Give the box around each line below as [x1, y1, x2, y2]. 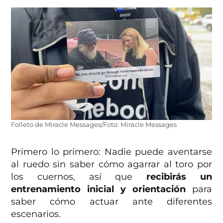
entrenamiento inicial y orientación [11, 184, 186, 195]
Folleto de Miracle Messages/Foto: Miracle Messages [11, 121, 177, 129]
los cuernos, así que [11, 171, 146, 183]
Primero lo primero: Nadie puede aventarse [11, 146, 212, 158]
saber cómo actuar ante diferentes [11, 196, 212, 208]
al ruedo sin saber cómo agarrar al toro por [11, 159, 212, 170]
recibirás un [146, 171, 212, 183]
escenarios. [11, 209, 61, 220]
